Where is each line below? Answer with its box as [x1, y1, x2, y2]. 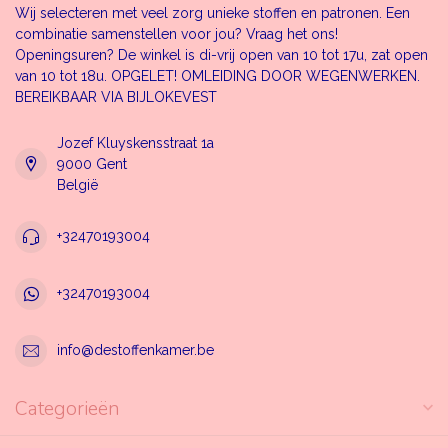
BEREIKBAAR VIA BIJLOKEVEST [15, 88, 217, 105]
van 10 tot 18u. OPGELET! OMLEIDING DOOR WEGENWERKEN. [15, 67, 420, 84]
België [57, 176, 98, 193]
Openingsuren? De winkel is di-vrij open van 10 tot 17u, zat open [15, 46, 428, 63]
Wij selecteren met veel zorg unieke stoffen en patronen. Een [15, 4, 410, 21]
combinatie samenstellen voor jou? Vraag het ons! [15, 25, 338, 42]
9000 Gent [57, 155, 127, 172]
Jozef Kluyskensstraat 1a [57, 134, 214, 151]
